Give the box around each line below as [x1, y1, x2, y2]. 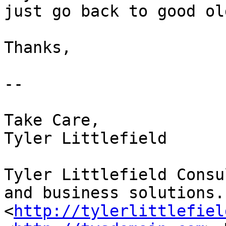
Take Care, [4, 111, 100, 130]
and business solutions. [4, 184, 224, 202]
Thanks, [4, 38, 100, 57]
